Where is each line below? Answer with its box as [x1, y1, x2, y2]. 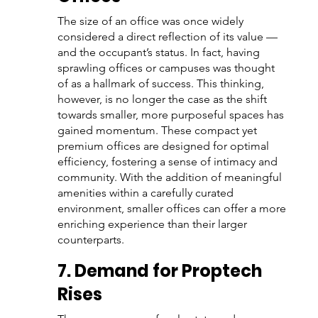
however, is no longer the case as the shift [57, 92, 270, 106]
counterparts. [57, 233, 124, 247]
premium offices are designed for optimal [57, 139, 272, 153]
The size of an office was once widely [57, 14, 246, 28]
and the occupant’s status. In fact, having [57, 45, 263, 60]
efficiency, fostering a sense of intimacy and [57, 155, 280, 169]
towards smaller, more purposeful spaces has [57, 108, 287, 122]
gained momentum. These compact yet [57, 124, 260, 138]
